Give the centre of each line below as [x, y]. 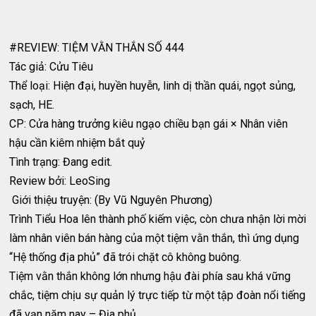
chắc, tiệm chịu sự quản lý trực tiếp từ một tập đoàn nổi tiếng [158, 295]
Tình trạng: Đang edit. [61, 162]
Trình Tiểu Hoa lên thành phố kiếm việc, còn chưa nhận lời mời [158, 219]
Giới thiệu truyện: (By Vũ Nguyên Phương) [111, 200]
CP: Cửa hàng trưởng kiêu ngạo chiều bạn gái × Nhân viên [149, 124]
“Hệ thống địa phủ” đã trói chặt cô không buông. [126, 257]
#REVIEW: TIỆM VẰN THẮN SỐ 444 [97, 48]
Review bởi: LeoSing [60, 181]
